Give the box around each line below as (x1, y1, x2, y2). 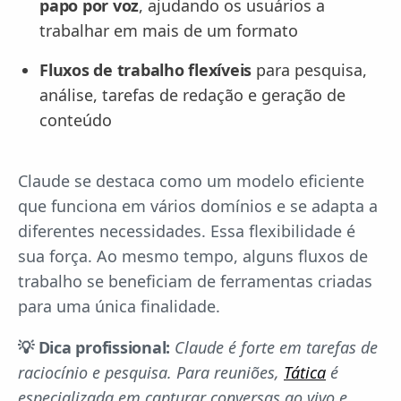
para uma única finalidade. (18, 295, 220, 318)
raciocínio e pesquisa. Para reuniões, (18, 362, 284, 384)
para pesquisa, (252, 59, 367, 81)
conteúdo (39, 109, 112, 132)
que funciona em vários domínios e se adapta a (18, 195, 378, 218)
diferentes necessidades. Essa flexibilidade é (18, 220, 355, 243)
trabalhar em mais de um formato (39, 20, 298, 42)
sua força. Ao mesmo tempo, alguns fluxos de (18, 245, 368, 268)
